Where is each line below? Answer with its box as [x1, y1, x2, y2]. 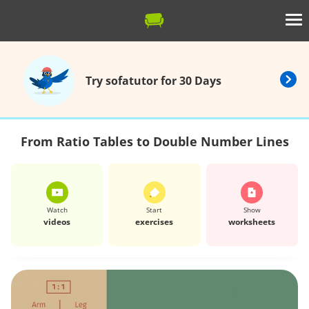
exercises [135, 216, 174, 228]
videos [43, 216, 71, 228]
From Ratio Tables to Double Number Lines [20, 133, 289, 150]
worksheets [228, 216, 276, 228]
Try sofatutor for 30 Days [85, 73, 221, 88]
